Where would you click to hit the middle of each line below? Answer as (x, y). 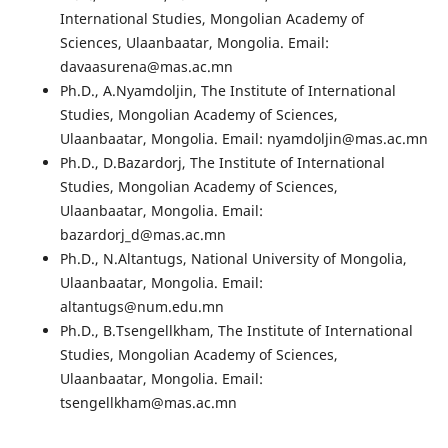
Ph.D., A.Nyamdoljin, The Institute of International (227, 91)
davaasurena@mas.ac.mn (146, 67)
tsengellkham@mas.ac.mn (148, 403)
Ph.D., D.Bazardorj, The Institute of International (222, 163)
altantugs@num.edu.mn (141, 307)
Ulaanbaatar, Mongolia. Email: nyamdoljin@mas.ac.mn (243, 139)
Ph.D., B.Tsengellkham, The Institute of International (236, 331)
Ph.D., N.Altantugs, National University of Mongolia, (233, 259)
